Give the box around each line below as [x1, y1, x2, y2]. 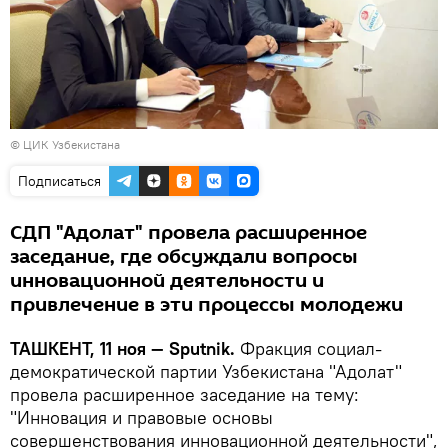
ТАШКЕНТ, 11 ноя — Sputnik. [10, 336, 235, 360]
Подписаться [18, 171, 101, 190]
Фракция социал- [235, 336, 382, 360]
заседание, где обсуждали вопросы [10, 242, 358, 271]
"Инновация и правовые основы [10, 405, 273, 429]
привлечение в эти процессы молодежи [10, 290, 403, 319]
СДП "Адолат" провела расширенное [10, 218, 367, 247]
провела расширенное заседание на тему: [10, 382, 359, 406]
